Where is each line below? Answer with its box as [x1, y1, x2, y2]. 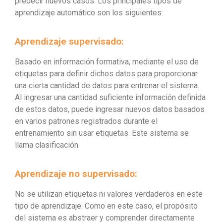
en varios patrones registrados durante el [15, 116, 158, 126]
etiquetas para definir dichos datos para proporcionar [15, 69, 198, 79]
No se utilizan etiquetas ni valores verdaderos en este [15, 189, 203, 199]
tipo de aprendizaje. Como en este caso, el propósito [15, 201, 198, 211]
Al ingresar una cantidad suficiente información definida [15, 93, 206, 103]
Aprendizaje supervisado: [15, 36, 124, 48]
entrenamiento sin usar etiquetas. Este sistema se [15, 128, 189, 138]
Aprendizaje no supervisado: [15, 168, 137, 180]
